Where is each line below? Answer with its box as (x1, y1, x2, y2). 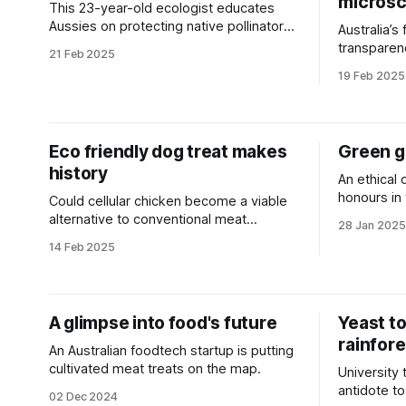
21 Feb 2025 (48, 47, 116, 61)
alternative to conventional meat (48, 211, 246, 227)
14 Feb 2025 (48, 240, 116, 254)
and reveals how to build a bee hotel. (48, 36, 276, 53)
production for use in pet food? (48, 229, 240, 246)
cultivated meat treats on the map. (48, 361, 261, 377)
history (48, 163, 108, 184)
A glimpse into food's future (48, 313, 277, 333)
